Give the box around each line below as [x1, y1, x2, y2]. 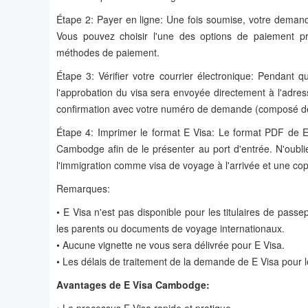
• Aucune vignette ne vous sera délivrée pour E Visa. [56, 238, 285, 252]
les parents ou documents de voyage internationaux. [56, 221, 285, 236]
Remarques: [56, 181, 110, 196]
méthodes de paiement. [56, 45, 159, 60]
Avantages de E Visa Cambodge [56, 278, 206, 292]
